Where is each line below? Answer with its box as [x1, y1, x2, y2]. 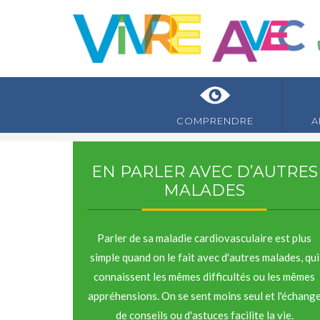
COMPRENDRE [176, 114, 254, 126]
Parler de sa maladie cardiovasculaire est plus [97, 231, 311, 244]
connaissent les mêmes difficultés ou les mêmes [94, 269, 315, 283]
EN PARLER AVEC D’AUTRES [91, 161, 318, 181]
